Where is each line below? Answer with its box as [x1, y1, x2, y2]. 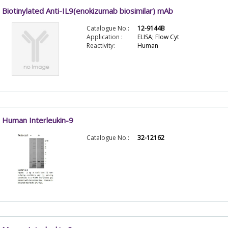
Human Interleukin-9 [2, 115, 73, 125]
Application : [86, 33, 123, 42]
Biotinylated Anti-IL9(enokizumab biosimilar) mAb [2, 6, 173, 16]
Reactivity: [86, 41, 115, 50]
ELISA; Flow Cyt [137, 33, 179, 42]
